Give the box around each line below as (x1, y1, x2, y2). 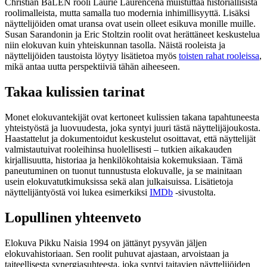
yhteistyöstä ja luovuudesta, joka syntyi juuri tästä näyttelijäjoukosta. (5, 122, 260, 133)
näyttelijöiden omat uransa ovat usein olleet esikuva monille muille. (5, 18, 256, 29)
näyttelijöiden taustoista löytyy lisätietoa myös (5, 50, 179, 61)
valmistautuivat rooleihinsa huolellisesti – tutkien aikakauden (5, 144, 232, 154)
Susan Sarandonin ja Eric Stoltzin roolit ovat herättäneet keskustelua (5, 29, 260, 39)
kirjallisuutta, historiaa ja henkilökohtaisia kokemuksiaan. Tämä (5, 154, 243, 165)
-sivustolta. (173, 187, 216, 197)
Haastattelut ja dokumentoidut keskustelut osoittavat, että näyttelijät (5, 133, 256, 144)
